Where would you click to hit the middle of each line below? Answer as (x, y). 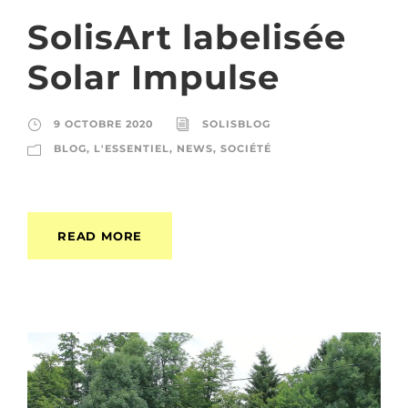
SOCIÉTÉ (246, 148)
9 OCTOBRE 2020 (103, 123)
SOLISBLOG (236, 123)
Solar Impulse (153, 76)
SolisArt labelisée (187, 36)
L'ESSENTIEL (132, 148)
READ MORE (100, 235)
